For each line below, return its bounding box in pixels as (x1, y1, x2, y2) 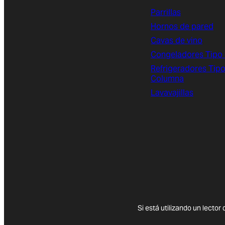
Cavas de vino (151, 35, 202, 46)
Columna (151, 73, 184, 84)
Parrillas (151, 7, 181, 18)
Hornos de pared (151, 21, 213, 32)
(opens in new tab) (130, 189, 187, 199)
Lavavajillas (151, 87, 193, 98)
